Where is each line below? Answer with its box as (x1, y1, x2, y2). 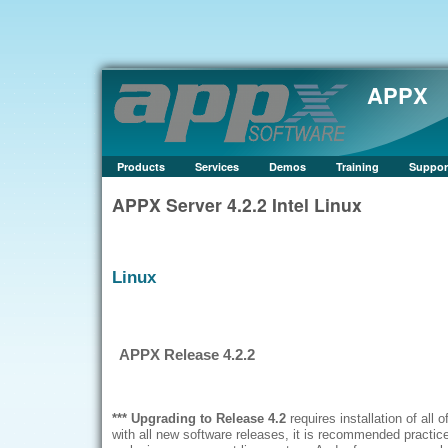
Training (336, 159, 379, 174)
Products (117, 159, 165, 174)
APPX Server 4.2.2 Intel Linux (112, 192, 362, 217)
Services (195, 159, 239, 174)
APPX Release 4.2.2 (118, 346, 255, 363)
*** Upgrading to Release (112, 410, 264, 426)
